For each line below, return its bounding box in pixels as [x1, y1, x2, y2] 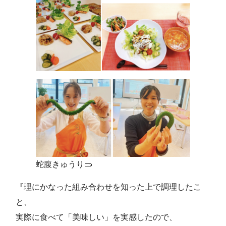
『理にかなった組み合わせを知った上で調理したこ [16, 183, 201, 192]
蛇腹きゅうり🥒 [36, 160, 92, 169]
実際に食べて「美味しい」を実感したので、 [16, 213, 177, 222]
